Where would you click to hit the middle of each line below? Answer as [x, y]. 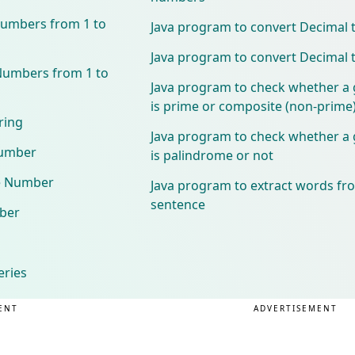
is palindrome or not [212, 155]
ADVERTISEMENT [295, 308]
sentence [177, 204]
